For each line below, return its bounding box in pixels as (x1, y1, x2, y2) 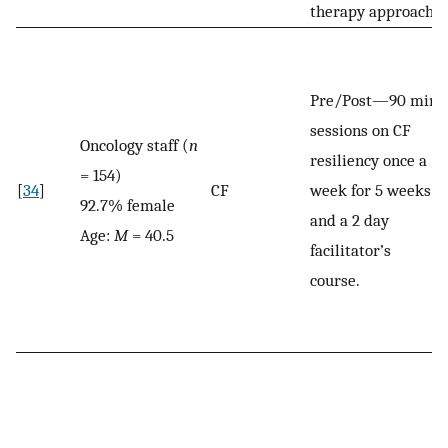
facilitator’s (310, 240, 391, 261)
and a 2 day (310, 210, 389, 231)
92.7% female (80, 195, 175, 216)
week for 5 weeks (310, 180, 431, 201)
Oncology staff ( (80, 135, 189, 156)
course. (310, 270, 360, 291)
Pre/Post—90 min (310, 90, 438, 111)
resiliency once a (310, 150, 427, 171)
